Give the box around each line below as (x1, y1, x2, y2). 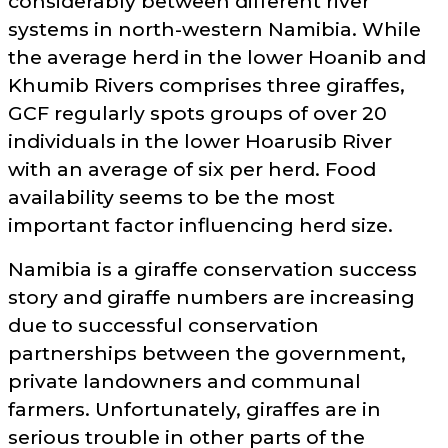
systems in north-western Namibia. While (8, 17, 421, 42)
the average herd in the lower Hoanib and (8, 45, 426, 70)
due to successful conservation (8, 313, 319, 338)
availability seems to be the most (8, 185, 335, 210)
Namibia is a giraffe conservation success (8, 257, 417, 282)
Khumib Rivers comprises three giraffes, (8, 73, 405, 98)
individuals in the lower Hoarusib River (8, 129, 392, 154)
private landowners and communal (8, 369, 361, 394)
